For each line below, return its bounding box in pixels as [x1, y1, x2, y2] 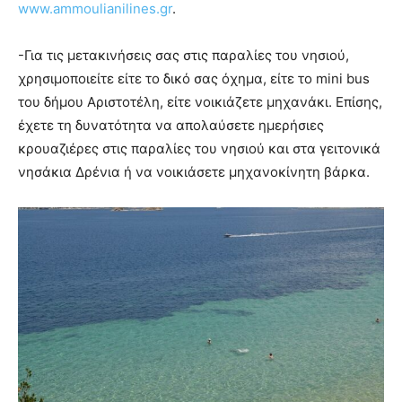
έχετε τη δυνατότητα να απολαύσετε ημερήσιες [18, 116, 324, 134]
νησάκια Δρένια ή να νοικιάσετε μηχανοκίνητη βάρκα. [18, 162, 370, 180]
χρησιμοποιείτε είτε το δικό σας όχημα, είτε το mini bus [18, 69, 370, 87]
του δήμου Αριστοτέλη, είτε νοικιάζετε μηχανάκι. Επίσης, [18, 92, 382, 110]
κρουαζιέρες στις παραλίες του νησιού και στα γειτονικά [18, 139, 380, 157]
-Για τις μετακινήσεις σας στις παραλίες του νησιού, [18, 46, 349, 64]
